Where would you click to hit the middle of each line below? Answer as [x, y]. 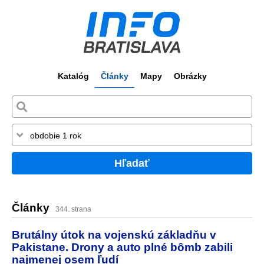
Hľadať [132, 163]
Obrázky [190, 76]
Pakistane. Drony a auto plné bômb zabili [122, 247]
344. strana [73, 209]
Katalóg [73, 76]
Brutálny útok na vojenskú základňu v [114, 234]
